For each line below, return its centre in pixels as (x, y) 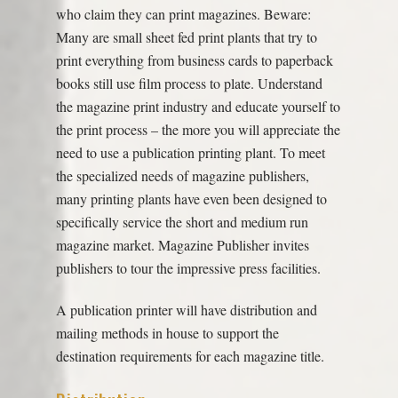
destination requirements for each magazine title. (190, 355)
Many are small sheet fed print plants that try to (186, 37)
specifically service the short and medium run (182, 222)
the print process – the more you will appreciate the (198, 130)
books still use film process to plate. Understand (189, 84)
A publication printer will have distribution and (186, 309)
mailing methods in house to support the (167, 332)
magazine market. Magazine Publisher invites (182, 245)
